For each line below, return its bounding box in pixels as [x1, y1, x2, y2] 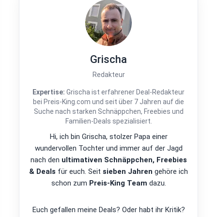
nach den [30, 155, 62, 165]
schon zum [51, 179, 89, 188]
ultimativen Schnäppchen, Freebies [61, 155, 187, 165]
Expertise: [32, 88, 65, 96]
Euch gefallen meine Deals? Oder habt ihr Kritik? [32, 205, 185, 215]
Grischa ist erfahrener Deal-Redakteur [65, 88, 185, 96]
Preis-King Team [89, 179, 147, 188]
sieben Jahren [103, 167, 153, 176]
